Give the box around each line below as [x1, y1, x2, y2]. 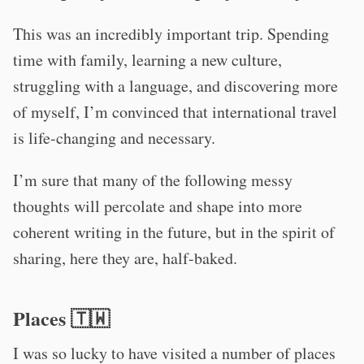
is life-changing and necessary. [13, 127, 215, 149]
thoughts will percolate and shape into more [13, 195, 302, 217]
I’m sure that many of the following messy [13, 169, 292, 191]
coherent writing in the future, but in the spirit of [13, 221, 335, 243]
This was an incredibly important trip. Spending [13, 23, 329, 45]
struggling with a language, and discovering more [13, 75, 338, 97]
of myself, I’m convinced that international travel [13, 101, 337, 123]
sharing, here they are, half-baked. [13, 247, 237, 269]
